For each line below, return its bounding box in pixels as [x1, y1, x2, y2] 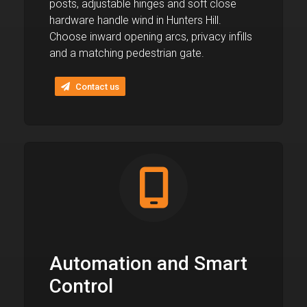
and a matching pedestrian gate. [49, 47, 204, 60]
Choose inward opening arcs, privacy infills [49, 30, 252, 44]
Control [49, 275, 113, 298]
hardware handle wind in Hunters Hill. [49, 14, 221, 27]
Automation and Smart [49, 252, 247, 275]
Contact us [75, 81, 119, 92]
